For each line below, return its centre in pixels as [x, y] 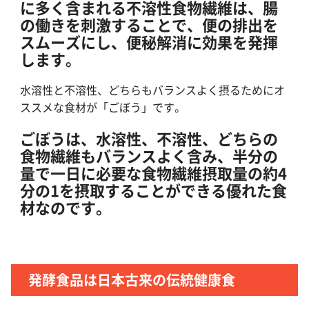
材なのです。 [66, 207]
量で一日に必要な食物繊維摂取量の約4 [153, 172]
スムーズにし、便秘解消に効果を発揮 [149, 41]
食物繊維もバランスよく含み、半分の [149, 155]
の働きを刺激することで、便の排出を [149, 24]
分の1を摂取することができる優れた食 [153, 190]
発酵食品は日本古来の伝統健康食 [132, 280]
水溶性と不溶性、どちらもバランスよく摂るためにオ [152, 90]
